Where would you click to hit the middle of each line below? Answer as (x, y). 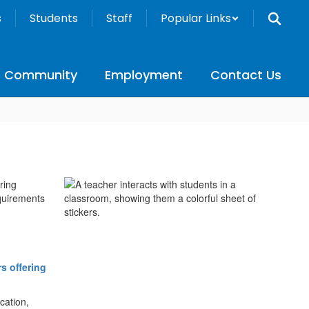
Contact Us (246, 75)
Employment (144, 75)
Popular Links (196, 18)
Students (54, 18)
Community (41, 75)
